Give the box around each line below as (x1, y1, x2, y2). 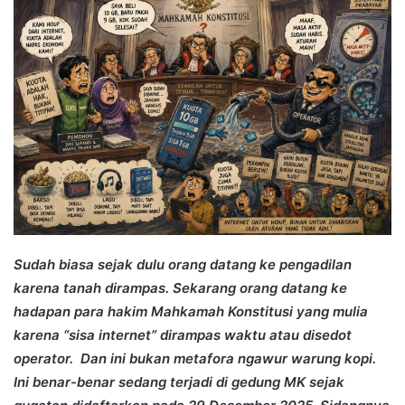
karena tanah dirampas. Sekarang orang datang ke (14, 279, 347, 297)
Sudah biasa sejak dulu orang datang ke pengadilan (14, 256, 352, 274)
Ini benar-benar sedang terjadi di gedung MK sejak (14, 373, 344, 391)
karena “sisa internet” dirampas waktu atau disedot (14, 326, 352, 344)
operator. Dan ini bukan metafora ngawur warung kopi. (14, 350, 376, 368)
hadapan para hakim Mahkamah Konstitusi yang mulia (14, 303, 368, 321)
